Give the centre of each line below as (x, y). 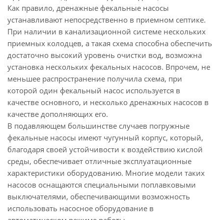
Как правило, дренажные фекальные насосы (88, 8)
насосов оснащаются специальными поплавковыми (102, 185)
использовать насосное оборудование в (81, 208)
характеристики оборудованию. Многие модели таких (106, 173)
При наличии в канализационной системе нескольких (107, 31)
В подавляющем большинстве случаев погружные (98, 126)
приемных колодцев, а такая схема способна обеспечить (110, 43)
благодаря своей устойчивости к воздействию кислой (105, 149)
